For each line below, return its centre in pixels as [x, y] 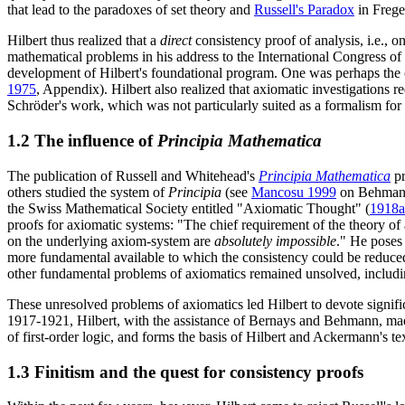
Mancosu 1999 [294, 192]
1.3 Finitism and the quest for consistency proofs [185, 372]
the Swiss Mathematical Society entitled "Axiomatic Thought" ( [188, 208]
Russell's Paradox [304, 10]
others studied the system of [88, 192]
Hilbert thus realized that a [84, 41]
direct [176, 41]
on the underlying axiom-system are [111, 240]
